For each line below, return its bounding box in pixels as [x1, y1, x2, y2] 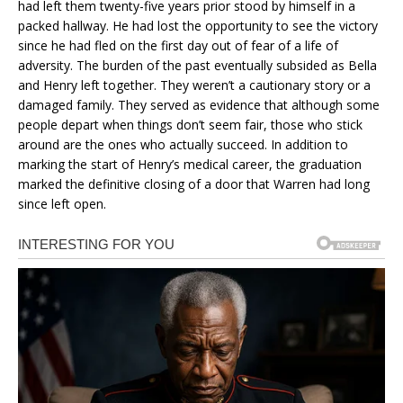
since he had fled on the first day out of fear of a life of [18, 36, 338, 54]
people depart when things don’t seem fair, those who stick [18, 115, 363, 133]
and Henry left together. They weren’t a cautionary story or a [18, 76, 371, 94]
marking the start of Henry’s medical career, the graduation [18, 155, 362, 173]
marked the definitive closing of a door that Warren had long [18, 175, 370, 193]
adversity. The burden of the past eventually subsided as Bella [18, 56, 377, 74]
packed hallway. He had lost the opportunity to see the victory [18, 16, 378, 34]
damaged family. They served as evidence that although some [18, 95, 380, 113]
